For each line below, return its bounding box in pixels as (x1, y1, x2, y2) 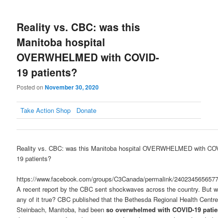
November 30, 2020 (45, 83, 99, 92)
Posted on (17, 83, 45, 91)
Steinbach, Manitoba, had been (17, 204, 107, 214)
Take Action (20, 106, 54, 115)
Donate (76, 106, 97, 115)
